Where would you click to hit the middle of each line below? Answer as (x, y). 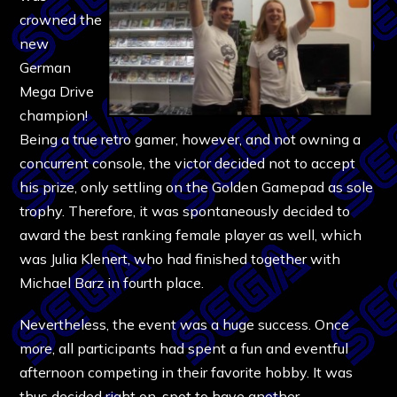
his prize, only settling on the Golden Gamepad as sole (197, 187)
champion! (54, 115)
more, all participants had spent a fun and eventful (184, 348)
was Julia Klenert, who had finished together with (180, 258)
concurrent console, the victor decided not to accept (188, 163)
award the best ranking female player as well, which (191, 234)
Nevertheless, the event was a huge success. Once (185, 324)
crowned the (61, 19)
